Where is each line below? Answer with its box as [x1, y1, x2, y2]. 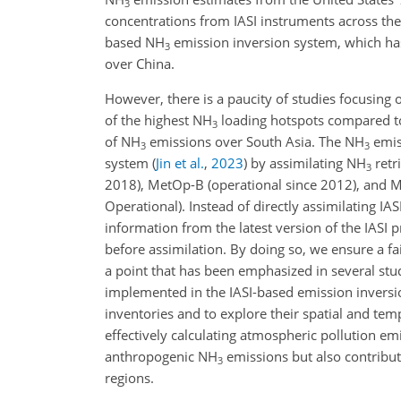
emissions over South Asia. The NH [146, 132, 364, 150]
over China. [105, 55, 175, 73]
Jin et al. [156, 154, 204, 172]
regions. [105, 369, 154, 387]
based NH [105, 33, 165, 51]
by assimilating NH [247, 154, 366, 172]
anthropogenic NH [105, 347, 218, 365]
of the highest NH [105, 111, 212, 129]
